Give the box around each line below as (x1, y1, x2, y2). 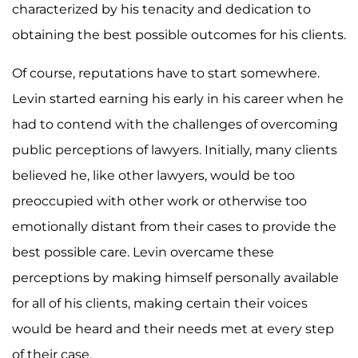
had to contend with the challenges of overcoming (12, 117, 338, 133)
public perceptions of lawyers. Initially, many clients (12, 142, 337, 158)
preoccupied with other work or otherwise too (12, 193, 307, 209)
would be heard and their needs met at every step (12, 321, 334, 337)
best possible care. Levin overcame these (12, 245, 274, 261)
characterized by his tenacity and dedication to (12, 2, 311, 18)
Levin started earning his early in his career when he (12, 91, 344, 107)
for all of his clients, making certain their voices (12, 296, 308, 312)
